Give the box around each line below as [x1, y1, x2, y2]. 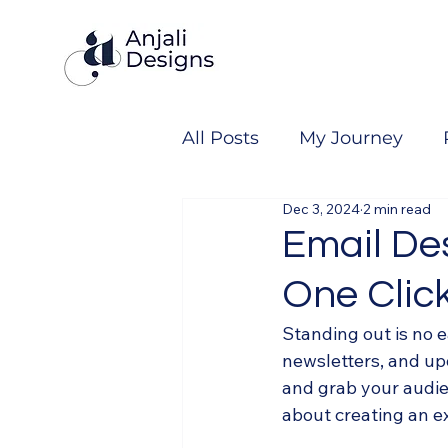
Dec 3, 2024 [282, 200, 360, 218]
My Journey [299, 126, 403, 149]
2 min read [363, 200, 431, 218]
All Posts [182, 126, 259, 149]
